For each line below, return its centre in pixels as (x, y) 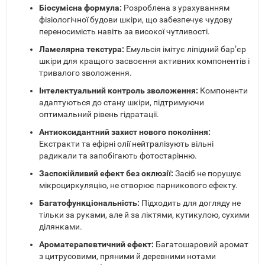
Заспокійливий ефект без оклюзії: (107, 174)
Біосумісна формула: (80, 8)
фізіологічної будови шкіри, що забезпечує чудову (136, 20)
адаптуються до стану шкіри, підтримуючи (122, 103)
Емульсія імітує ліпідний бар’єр (186, 49)
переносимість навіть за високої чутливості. (125, 32)
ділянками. (61, 227)
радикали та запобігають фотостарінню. (118, 156)
